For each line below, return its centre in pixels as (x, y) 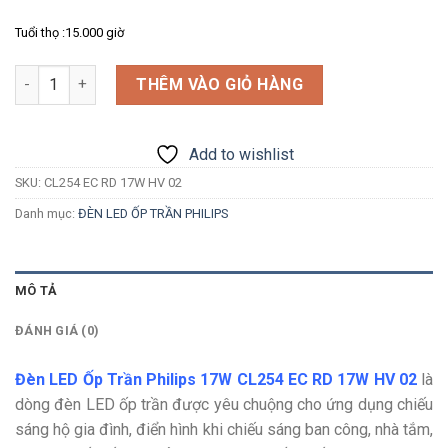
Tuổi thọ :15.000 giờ (69, 32)
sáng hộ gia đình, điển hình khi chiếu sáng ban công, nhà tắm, (224, 430)
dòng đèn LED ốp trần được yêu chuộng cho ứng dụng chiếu (224, 405)
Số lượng (44, 75)
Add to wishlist (241, 154)
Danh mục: (46, 213)
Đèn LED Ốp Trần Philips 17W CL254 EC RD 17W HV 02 (218, 380)
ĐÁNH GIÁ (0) (57, 331)
